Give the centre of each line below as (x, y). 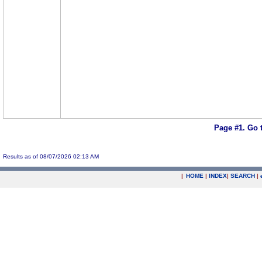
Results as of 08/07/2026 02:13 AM (51, 156)
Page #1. (230, 128)
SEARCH (243, 176)
